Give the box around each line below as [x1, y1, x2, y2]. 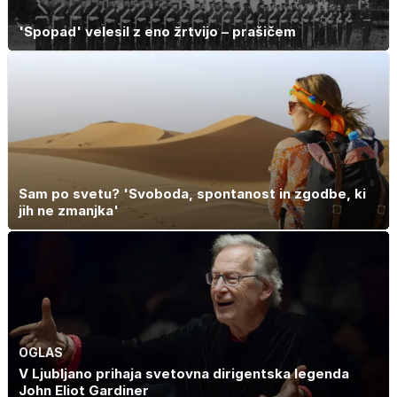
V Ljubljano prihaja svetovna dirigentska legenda [19, 364, 349, 382]
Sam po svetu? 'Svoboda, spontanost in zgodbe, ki [19, 185, 366, 203]
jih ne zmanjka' [19, 202, 119, 220]
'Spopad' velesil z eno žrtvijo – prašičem [19, 22, 296, 40]
